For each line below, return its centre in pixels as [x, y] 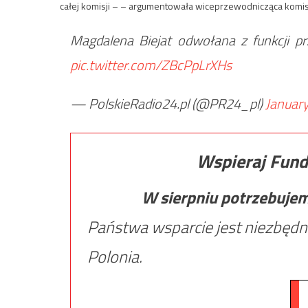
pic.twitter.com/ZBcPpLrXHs [151, 65]
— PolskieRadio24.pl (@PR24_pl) [168, 103]
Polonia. [115, 256]
